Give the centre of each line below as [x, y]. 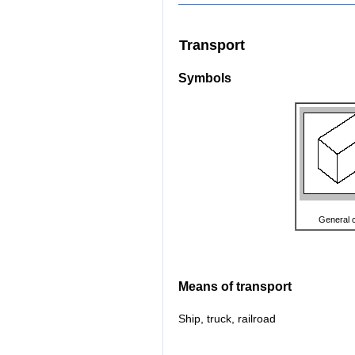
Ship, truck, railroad [227, 319]
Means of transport [235, 287]
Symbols [205, 78]
